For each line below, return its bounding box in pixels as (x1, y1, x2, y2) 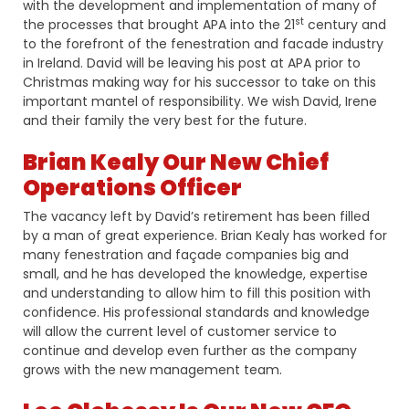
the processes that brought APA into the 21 (22, 16, 295, 35)
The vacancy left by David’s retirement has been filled (22, 207, 370, 226)
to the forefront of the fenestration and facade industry (22, 35, 383, 54)
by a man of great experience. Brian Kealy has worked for (22, 226, 387, 246)
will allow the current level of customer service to (22, 322, 337, 341)
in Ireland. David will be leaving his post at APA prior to (22, 54, 361, 73)
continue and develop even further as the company (22, 341, 357, 361)
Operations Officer (22, 173, 242, 204)
